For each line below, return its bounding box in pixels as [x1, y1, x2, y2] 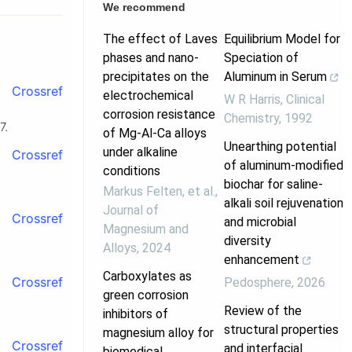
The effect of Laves [103, 31, 218, 46]
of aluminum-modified [223, 157, 343, 173]
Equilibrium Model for [223, 31, 340, 46]
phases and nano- [103, 49, 199, 65]
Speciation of [223, 49, 299, 65]
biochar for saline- [223, 176, 323, 192]
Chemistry [223, 110, 279, 126]
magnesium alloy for [103, 324, 214, 340]
